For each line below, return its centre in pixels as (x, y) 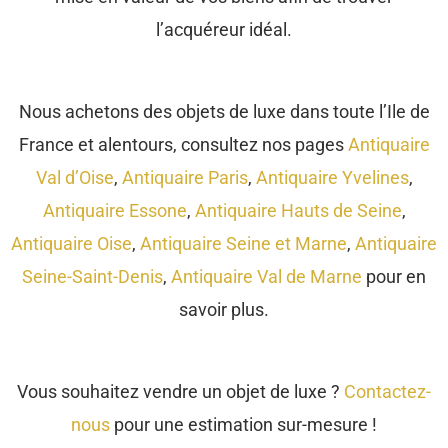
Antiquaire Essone (114, 210)
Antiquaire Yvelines (332, 177)
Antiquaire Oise (71, 243)
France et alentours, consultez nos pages (183, 144)
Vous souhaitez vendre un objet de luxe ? (180, 391)
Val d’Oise (74, 177)
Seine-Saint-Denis (92, 276)
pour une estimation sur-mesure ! (243, 424)
